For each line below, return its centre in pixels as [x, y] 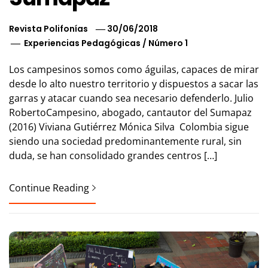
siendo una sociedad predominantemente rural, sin [125, 141]
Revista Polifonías [48, 29]
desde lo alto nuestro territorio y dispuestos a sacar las [134, 84]
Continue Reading [49, 188]
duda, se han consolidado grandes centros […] [113, 156]
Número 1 [168, 43]
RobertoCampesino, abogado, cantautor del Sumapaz [130, 113]
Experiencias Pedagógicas [83, 43]
